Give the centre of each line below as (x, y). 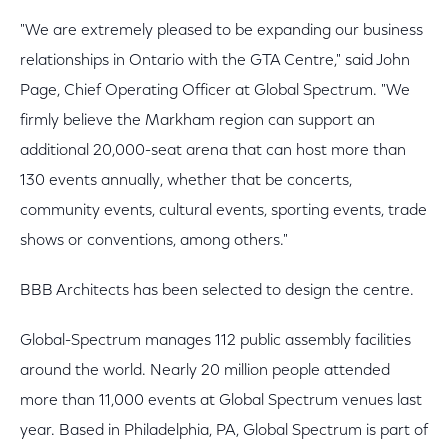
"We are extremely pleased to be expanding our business (221, 31)
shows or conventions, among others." (156, 241)
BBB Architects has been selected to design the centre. (217, 291)
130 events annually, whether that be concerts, (186, 181)
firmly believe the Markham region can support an (197, 121)
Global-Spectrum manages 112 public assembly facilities (215, 341)
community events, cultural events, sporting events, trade (223, 211)
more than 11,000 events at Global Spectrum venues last (221, 401)
